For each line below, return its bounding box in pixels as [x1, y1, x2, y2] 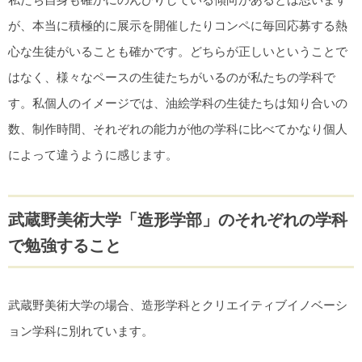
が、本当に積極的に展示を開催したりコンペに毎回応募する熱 [8, 19, 347, 33]
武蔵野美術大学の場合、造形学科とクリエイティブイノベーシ [8, 297, 347, 312]
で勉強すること [8, 236, 121, 255]
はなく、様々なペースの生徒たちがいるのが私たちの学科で [8, 70, 335, 85]
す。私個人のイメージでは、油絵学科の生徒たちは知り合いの [8, 96, 347, 111]
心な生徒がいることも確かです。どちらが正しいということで [8, 44, 347, 59]
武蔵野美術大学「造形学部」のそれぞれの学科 [8, 210, 347, 229]
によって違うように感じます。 [8, 148, 178, 162]
